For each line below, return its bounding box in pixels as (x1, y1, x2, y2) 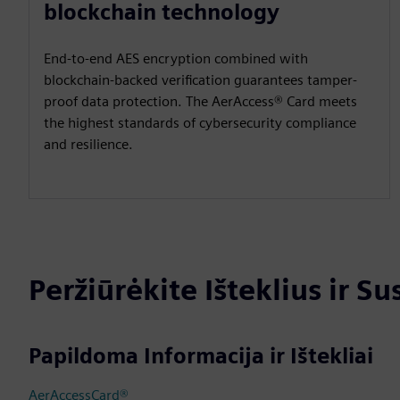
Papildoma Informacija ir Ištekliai (29, 343, 373, 369)
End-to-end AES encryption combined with (44, 50, 308, 67)
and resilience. (44, 136, 133, 153)
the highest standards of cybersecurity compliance (44, 114, 356, 131)
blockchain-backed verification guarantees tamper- (44, 71, 357, 88)
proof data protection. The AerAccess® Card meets (44, 93, 357, 110)
